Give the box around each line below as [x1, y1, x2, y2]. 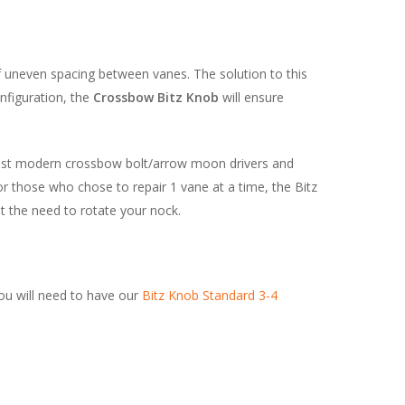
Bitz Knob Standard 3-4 [142, 286, 278, 304]
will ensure [219, 88, 284, 106]
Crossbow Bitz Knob [93, 88, 219, 106]
